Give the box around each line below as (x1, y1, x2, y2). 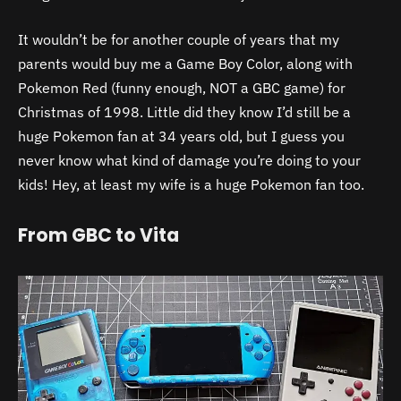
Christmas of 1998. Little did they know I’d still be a (18, 103, 351, 122)
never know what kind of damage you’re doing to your (18, 151, 361, 170)
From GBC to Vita (18, 222, 179, 249)
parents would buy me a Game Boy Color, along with (18, 55, 353, 73)
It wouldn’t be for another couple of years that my (18, 30, 339, 49)
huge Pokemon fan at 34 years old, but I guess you (18, 127, 345, 146)
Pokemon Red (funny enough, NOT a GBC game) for (18, 79, 346, 98)
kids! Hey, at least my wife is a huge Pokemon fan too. (18, 175, 364, 194)
